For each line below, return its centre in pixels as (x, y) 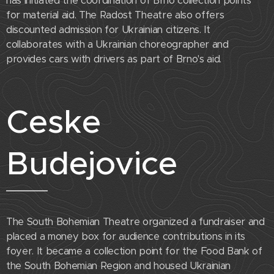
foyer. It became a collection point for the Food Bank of (134, 251)
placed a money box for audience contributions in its (126, 237)
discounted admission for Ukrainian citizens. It (108, 30)
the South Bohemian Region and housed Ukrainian (118, 266)
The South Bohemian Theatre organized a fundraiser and (135, 222)
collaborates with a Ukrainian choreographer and (117, 45)
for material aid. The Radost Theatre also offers (115, 15)
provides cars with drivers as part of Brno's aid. (114, 59)
